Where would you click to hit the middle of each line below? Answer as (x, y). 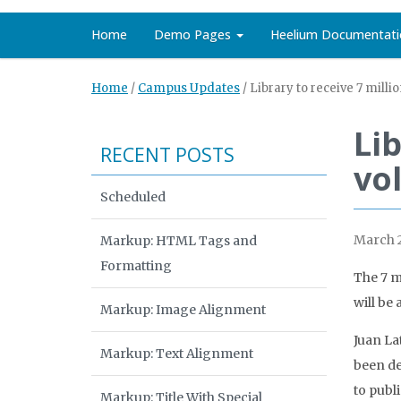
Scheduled (133, 197)
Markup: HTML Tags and (179, 241)
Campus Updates (189, 88)
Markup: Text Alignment (177, 354)
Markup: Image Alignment (183, 310)
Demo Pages (194, 34)
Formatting (136, 266)
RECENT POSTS (167, 155)
